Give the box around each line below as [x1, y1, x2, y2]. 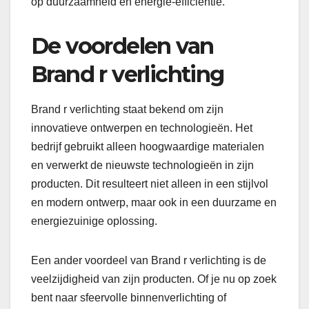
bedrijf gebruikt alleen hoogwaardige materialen [31, 141, 264, 153]
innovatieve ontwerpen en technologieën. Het [31, 122, 252, 134]
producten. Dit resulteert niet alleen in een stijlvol [31, 178, 268, 190]
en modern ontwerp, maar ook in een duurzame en [31, 197, 277, 209]
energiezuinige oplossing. [31, 215, 157, 228]
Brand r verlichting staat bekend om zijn [31, 103, 223, 116]
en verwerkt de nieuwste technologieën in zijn [31, 159, 254, 172]
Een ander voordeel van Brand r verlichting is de [31, 255, 266, 267]
